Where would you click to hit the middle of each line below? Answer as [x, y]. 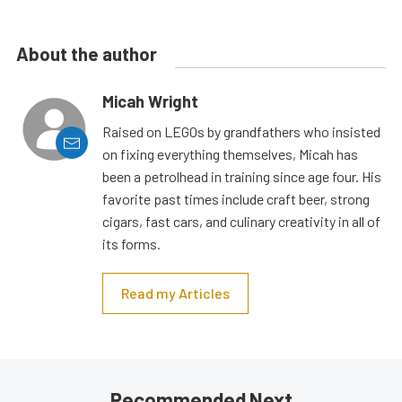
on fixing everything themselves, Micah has [230, 154]
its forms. [131, 244]
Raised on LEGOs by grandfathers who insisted [241, 132]
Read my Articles [175, 293]
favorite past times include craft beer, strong [236, 199]
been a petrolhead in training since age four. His [242, 177]
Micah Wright [150, 102]
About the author [87, 54]
